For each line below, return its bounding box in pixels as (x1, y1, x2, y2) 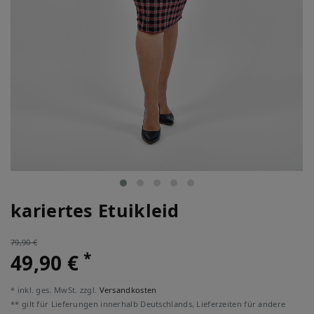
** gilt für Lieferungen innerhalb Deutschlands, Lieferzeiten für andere (11, 299, 286, 309)
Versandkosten (99, 285, 157, 295)
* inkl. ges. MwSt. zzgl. (11, 285, 100, 295)
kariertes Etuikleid (11, 198, 179, 222)
